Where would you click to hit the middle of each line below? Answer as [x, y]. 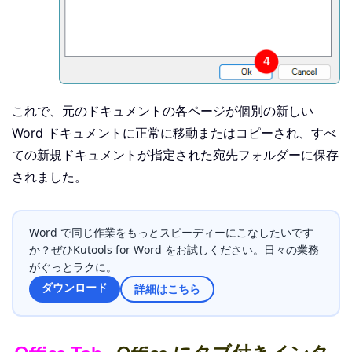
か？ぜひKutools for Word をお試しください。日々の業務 [174, 250]
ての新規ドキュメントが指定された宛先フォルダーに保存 [175, 155]
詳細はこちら [167, 289]
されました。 [49, 177]
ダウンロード [75, 288]
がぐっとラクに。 [73, 267]
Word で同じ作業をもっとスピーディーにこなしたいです [171, 233]
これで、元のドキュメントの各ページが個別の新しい [163, 111]
